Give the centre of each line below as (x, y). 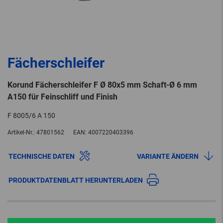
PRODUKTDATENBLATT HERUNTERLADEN (76, 180)
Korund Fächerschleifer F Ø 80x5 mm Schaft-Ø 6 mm (102, 85)
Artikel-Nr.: (21, 133)
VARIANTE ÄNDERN (168, 157)
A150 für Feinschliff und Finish (62, 97)
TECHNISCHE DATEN (42, 157)
